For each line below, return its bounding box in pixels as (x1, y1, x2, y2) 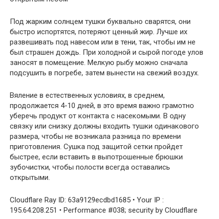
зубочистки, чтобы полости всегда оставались (10, 163, 170, 172)
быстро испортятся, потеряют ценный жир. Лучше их (10, 27, 187, 37)
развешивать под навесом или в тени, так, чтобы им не (10, 38, 196, 47)
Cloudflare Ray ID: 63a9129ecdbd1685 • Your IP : (10, 196, 164, 205)
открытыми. (10, 173, 50, 182)
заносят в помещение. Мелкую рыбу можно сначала (10, 58, 188, 67)
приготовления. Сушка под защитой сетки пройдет (10, 142, 183, 152)
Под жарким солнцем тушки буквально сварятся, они (10, 17, 191, 26)
